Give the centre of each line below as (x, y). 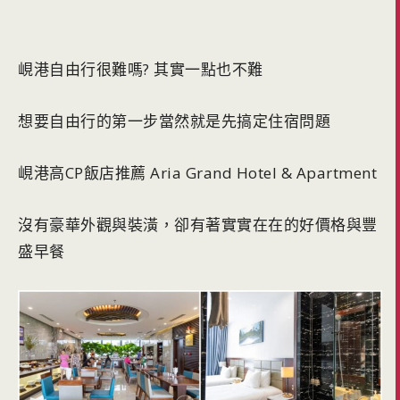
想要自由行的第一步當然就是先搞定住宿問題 (174, 121)
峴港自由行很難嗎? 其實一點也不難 (141, 70)
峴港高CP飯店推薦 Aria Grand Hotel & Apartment (197, 173)
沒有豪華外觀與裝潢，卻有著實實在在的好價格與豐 (198, 225)
